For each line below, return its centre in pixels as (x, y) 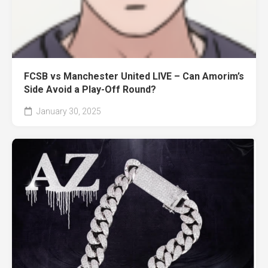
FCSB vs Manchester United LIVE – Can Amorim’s (134, 76)
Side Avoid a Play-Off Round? (90, 89)
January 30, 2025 (68, 111)
